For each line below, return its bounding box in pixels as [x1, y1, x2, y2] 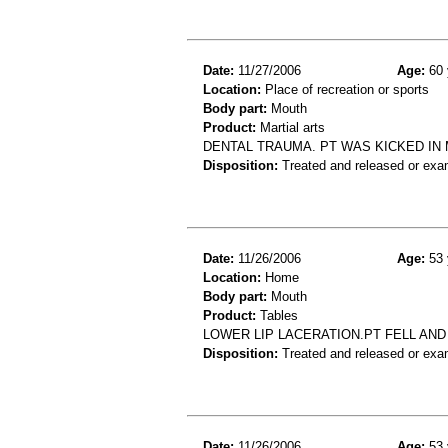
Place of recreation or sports [261, 82, 429, 98]
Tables [256, 308, 298, 324]
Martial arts [256, 120, 325, 136]
